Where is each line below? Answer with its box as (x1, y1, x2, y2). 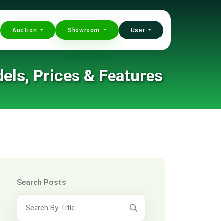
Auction (12, 27, 38, 34)
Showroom (68, 27, 102, 34)
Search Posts (17, 178, 66, 187)
